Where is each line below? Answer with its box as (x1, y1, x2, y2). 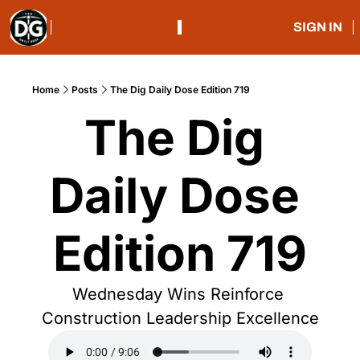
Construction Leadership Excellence (41, 309, 319, 328)
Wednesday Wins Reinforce (72, 284, 284, 304)
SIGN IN (292, 20, 342, 34)
